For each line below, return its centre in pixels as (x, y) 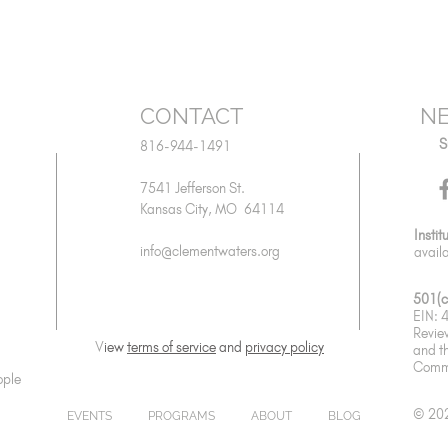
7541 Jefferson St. (192, 188)
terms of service (171, 347)
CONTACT (191, 116)
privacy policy (284, 347)
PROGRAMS (181, 416)
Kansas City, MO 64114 (212, 209)
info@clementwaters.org (210, 251)
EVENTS (89, 416)
